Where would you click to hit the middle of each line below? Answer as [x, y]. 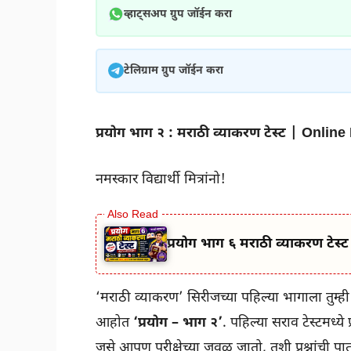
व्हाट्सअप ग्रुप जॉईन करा [178, 14]
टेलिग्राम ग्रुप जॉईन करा [174, 71]
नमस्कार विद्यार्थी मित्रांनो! [161, 179]
